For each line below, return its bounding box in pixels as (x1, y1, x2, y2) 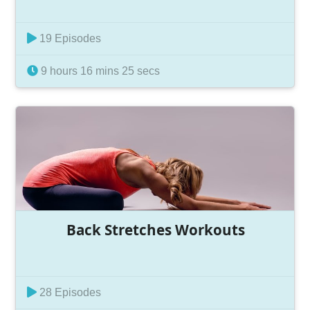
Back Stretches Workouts (66, 219, 245, 239)
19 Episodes (37, 33, 101, 44)
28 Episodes (37, 286, 101, 298)
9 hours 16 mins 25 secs (38, 65, 160, 77)
